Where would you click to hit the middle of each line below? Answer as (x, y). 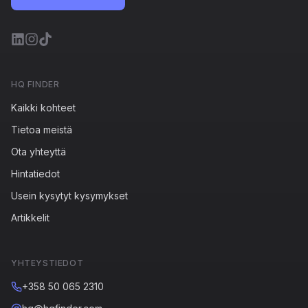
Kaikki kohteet (43, 108)
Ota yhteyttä (38, 152)
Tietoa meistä (42, 130)
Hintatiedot (35, 174)
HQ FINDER (35, 85)
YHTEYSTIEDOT (47, 263)
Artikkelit (30, 218)
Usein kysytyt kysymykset (69, 196)
